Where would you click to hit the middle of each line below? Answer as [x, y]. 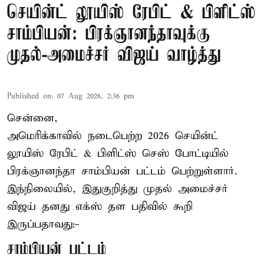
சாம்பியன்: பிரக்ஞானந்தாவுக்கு [109, 34]
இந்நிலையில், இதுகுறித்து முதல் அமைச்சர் [118, 189]
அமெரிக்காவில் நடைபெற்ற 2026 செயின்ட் [113, 136]
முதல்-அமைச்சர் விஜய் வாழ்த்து [114, 55]
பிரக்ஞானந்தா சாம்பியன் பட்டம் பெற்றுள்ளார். [122, 171]
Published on [29, 96]
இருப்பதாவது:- [43, 224]
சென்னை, [32, 118]
